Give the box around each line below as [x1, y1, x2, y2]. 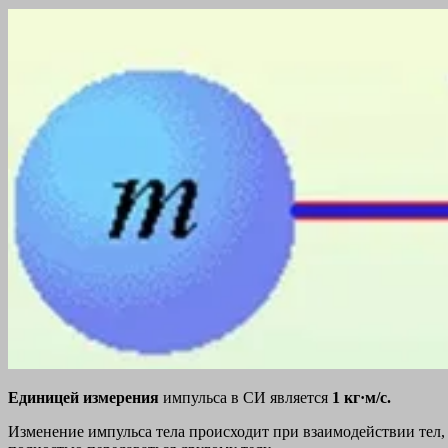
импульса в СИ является [163, 388, 332, 406]
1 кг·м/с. [332, 388, 391, 406]
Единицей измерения [8, 388, 163, 406]
